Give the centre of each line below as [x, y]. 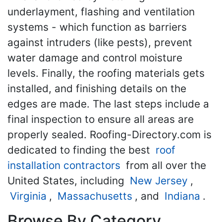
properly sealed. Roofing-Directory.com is [110, 135]
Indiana [182, 196]
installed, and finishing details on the [97, 88]
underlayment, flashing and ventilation [101, 12]
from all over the [165, 165]
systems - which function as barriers [97, 27]
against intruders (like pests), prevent [100, 42]
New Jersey [159, 181]
